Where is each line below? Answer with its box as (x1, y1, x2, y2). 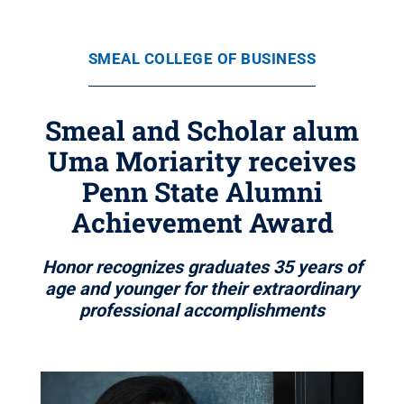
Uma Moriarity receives (48, 143, 356, 179)
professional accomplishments (79, 299, 325, 321)
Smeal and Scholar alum (45, 113, 359, 148)
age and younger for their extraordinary (45, 278, 359, 299)
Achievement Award (70, 205, 334, 240)
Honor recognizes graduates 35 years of (41, 256, 363, 278)
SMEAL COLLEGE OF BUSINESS (87, 50, 317, 68)
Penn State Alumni (81, 174, 323, 209)
